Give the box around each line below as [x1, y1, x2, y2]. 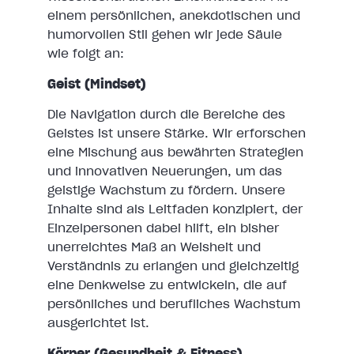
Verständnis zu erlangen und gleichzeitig [47, 258, 299, 274]
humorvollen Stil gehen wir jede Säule [47, 26, 282, 43]
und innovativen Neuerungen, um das [47, 163, 282, 179]
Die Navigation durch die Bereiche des [47, 106, 285, 122]
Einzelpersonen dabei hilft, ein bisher [47, 220, 279, 236]
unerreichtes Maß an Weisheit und [47, 239, 261, 255]
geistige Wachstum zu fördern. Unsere [47, 182, 285, 198]
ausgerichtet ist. [47, 314, 149, 331]
